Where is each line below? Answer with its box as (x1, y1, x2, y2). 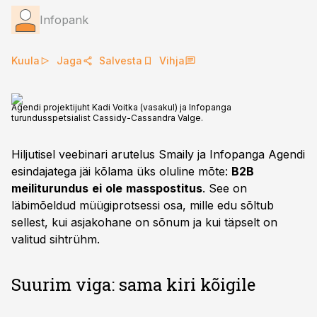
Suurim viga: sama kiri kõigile (11, 273, 255, 296)
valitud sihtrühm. (11, 232, 100, 246)
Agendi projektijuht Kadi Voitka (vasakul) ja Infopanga (11, 102, 231, 113)
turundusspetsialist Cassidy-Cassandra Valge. (11, 113, 203, 123)
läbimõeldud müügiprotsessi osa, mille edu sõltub (11, 198, 274, 212)
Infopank (40, 13, 88, 27)
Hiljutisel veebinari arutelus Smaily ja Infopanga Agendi (11, 147, 305, 161)
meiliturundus (11, 181, 88, 195)
